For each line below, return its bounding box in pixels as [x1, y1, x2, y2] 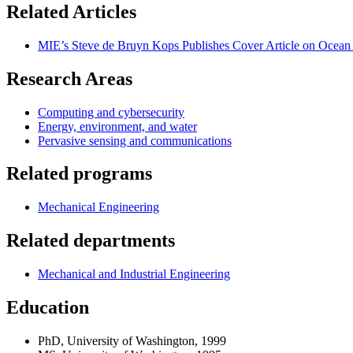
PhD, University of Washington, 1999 [38, 333, 226, 347]
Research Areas [6, 68, 132, 89]
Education [6, 297, 89, 318]
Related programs [6, 163, 152, 184]
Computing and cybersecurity [38, 105, 184, 119]
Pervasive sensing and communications [38, 133, 232, 147]
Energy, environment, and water [38, 119, 197, 133]
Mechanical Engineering [38, 200, 159, 214]
